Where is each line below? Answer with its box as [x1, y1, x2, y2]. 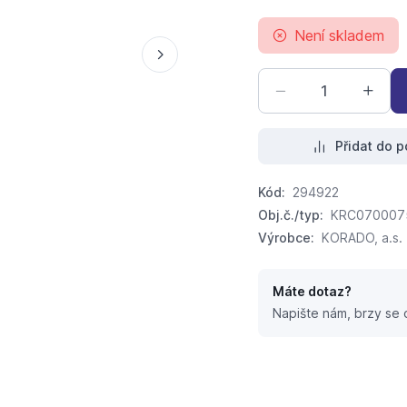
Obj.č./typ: [257, 207, 323, 223]
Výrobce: [257, 230, 314, 246]
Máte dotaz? [272, 283, 352, 300]
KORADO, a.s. [321, 230, 402, 246]
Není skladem [293, 26, 384, 45]
